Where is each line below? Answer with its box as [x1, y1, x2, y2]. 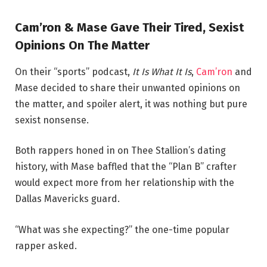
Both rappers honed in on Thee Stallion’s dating [15, 145, 226, 157]
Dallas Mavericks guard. [15, 193, 120, 205]
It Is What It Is [132, 66, 191, 77]
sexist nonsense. [15, 114, 89, 126]
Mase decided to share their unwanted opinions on [15, 82, 240, 94]
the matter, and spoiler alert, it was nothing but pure [15, 98, 247, 110]
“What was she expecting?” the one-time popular [15, 223, 229, 235]
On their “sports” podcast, [15, 66, 132, 77]
